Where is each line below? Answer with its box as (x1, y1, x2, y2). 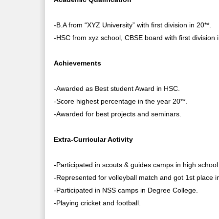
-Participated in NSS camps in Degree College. (54, 186, 198, 194)
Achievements (54, 59, 102, 67)
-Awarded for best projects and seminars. (54, 109, 182, 118)
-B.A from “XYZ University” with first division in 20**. (54, 21, 212, 29)
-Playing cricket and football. (54, 198, 141, 207)
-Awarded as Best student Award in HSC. (54, 84, 180, 92)
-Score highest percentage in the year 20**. (54, 97, 188, 105)
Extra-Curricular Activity (54, 135, 133, 143)
